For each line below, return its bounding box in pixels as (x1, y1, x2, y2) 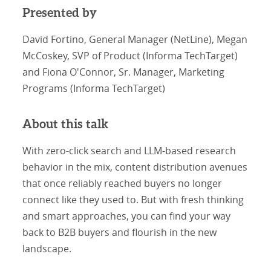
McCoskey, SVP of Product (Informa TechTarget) (22, 49, 238, 63)
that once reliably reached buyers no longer (22, 177, 223, 191)
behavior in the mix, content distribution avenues (22, 160, 248, 174)
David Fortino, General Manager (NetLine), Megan (22, 33, 248, 47)
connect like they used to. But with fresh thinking (22, 193, 244, 207)
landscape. (22, 242, 72, 256)
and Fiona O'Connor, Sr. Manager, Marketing (22, 65, 225, 79)
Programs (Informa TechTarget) (22, 82, 166, 96)
